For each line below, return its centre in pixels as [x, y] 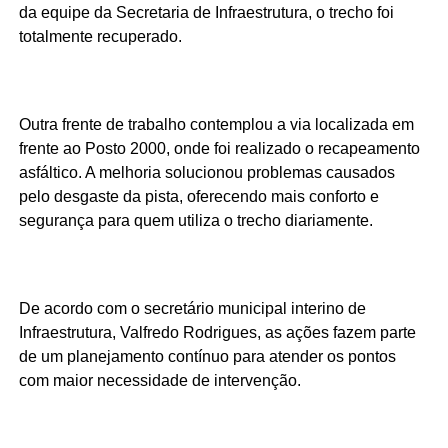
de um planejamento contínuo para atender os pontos [207, 357]
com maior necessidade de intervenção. [159, 381]
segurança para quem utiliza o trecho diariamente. [195, 221]
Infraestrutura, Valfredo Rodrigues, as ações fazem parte [217, 333]
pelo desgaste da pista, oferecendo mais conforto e [198, 197]
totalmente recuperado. [100, 37]
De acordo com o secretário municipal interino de [192, 309]
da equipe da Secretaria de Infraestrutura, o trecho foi [206, 13]
